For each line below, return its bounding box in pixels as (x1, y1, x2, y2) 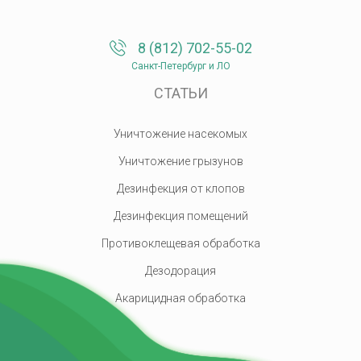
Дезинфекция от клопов (116, 182, 245, 195)
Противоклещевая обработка (101, 237, 260, 250)
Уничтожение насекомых (114, 127, 247, 140)
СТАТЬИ (153, 85, 208, 102)
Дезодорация (145, 264, 216, 277)
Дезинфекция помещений (113, 210, 248, 222)
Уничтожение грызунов (118, 155, 243, 168)
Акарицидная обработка (115, 292, 246, 305)
